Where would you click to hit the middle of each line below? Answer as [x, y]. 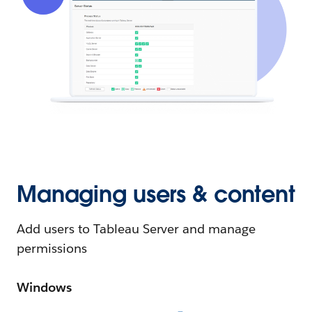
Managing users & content [156, 194]
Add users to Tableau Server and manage [136, 229]
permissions [52, 249]
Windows [44, 288]
